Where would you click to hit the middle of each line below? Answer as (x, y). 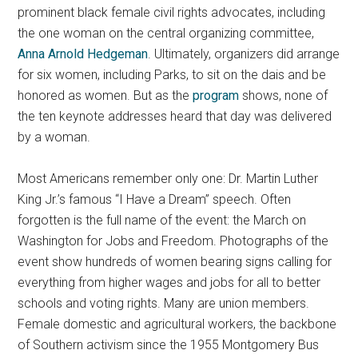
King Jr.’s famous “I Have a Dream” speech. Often (155, 199)
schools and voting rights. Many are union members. (164, 303)
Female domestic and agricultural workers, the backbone (177, 324)
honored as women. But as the (105, 95)
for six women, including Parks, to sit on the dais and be (172, 74)
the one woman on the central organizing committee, (166, 33)
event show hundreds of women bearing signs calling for (175, 261)
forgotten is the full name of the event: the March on (162, 220)
